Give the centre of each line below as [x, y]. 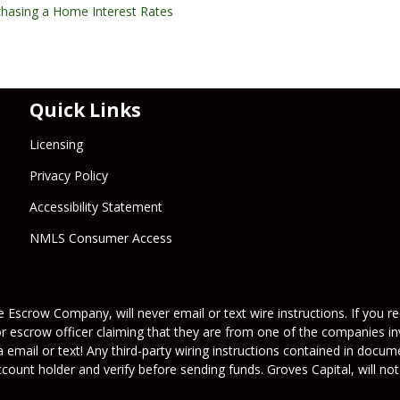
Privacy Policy [69, 176]
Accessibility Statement [96, 207]
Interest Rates [132, 11]
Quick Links [86, 110]
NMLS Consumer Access [101, 238]
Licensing [57, 145]
